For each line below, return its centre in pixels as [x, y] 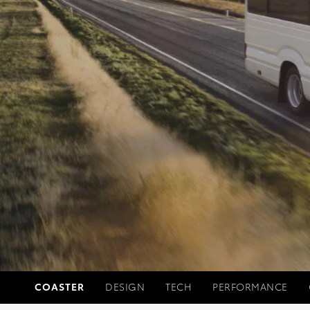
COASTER [60, 286]
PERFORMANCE [250, 286]
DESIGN [125, 286]
